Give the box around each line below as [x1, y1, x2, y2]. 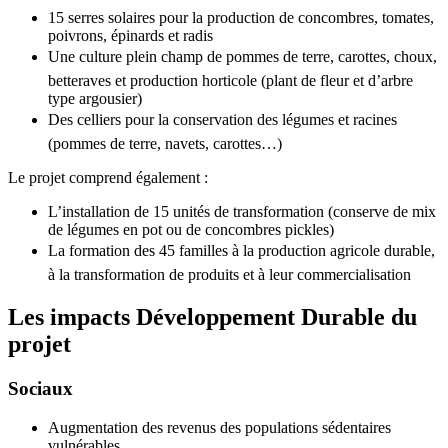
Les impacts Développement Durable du [8, 303, 417, 330]
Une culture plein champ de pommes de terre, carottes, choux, [48, 48, 437, 66]
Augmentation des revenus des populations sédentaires [48, 418, 391, 436]
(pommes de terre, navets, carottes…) [48, 135, 282, 153]
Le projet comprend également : [8, 169, 208, 187]
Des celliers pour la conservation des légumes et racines [48, 111, 397, 129]
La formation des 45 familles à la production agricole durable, [48, 242, 435, 260]
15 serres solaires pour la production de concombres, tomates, [48, 9, 434, 27]
